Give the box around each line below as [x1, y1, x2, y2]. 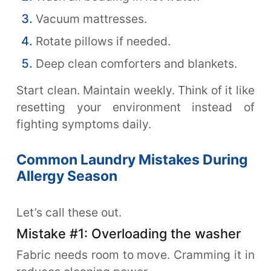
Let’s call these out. [16, 204, 122, 220]
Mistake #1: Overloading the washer [16, 225, 241, 241]
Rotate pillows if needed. [36, 33, 171, 48]
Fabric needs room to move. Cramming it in [16, 247, 255, 262]
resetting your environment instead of [16, 99, 255, 114]
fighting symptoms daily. [16, 116, 151, 131]
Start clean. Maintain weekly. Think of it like [16, 82, 255, 97]
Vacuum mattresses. [36, 11, 147, 26]
